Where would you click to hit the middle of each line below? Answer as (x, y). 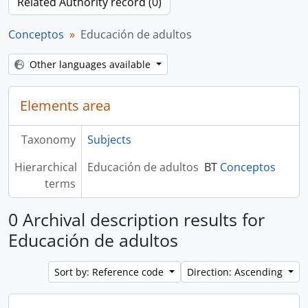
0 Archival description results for (136, 219)
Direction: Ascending (236, 272)
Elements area (65, 106)
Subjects (109, 140)
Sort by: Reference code (111, 272)
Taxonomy (48, 140)
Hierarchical (46, 167)
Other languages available (91, 64)
